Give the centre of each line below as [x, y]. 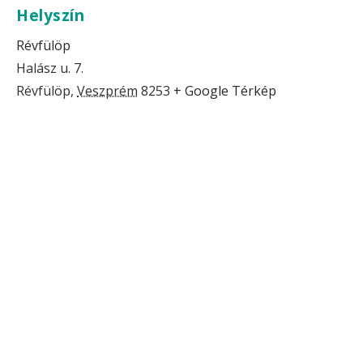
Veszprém [107, 91]
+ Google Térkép [225, 91]
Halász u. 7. [50, 68]
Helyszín [50, 16]
